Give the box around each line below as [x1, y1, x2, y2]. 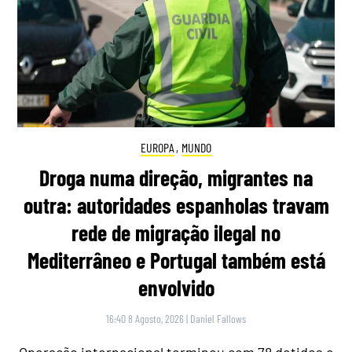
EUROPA [140, 139, 174, 155]
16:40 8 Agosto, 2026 [106, 312, 184, 326]
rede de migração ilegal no [71, 219, 280, 247]
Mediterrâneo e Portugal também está [27, 247, 325, 274]
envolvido [137, 274, 214, 302]
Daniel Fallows [190, 312, 246, 326]
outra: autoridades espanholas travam [23, 192, 329, 219]
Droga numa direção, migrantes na [39, 164, 313, 192]
